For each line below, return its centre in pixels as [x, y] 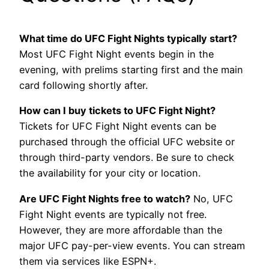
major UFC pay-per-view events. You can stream [132, 245]
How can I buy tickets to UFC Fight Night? [117, 111]
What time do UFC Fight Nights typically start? [128, 39]
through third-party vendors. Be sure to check [127, 158]
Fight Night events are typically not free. [113, 214]
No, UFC [212, 198]
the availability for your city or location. [110, 173]
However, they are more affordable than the [121, 230]
